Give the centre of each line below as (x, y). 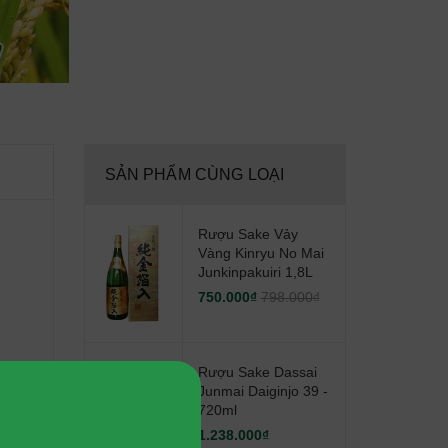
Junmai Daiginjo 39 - (262, 391)
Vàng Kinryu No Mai (260, 253)
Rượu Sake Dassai (257, 372)
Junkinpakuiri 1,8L (255, 272)
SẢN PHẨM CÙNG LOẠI (194, 174)
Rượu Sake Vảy (247, 234)
